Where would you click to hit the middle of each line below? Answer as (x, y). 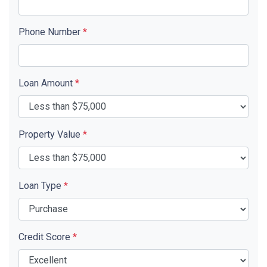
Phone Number (51, 32)
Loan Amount (47, 83)
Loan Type (41, 185)
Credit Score (46, 237)
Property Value (51, 134)
